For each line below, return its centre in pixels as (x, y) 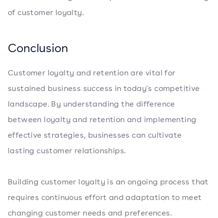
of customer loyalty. (46, 12)
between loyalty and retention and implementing (102, 119)
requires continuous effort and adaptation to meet (105, 197)
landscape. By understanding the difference (91, 104)
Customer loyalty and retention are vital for (92, 73)
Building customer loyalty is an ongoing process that (108, 182)
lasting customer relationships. (67, 150)
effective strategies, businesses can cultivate (95, 135)
